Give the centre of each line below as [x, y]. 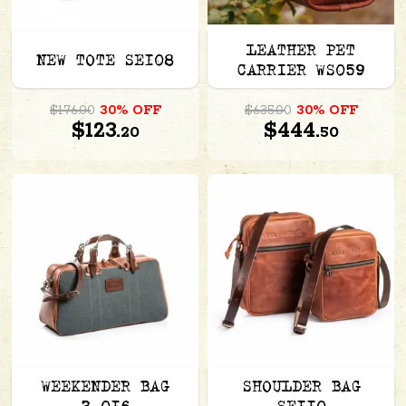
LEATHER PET [301, 51]
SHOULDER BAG [301, 387]
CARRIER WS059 [301, 71]
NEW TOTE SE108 [105, 61]
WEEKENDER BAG [105, 387]
